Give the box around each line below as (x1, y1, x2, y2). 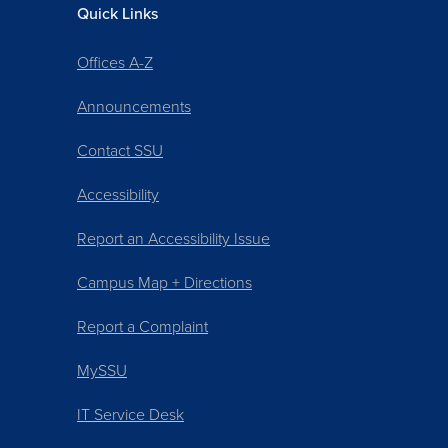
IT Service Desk (77, 405, 184, 425)
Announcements (77, 97, 191, 117)
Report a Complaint (77, 317, 208, 337)
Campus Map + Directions (77, 273, 252, 293)
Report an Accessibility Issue (77, 229, 270, 249)
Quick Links (77, 4, 158, 24)
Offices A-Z (77, 53, 153, 73)
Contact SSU (77, 141, 163, 161)
